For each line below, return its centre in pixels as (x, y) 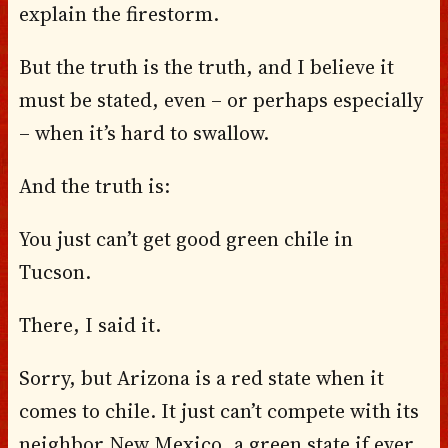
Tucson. (54, 271)
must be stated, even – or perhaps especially (220, 99)
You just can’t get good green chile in (185, 238)
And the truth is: (94, 185)
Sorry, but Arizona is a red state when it (201, 377)
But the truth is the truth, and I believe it (206, 66)
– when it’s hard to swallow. (143, 132)
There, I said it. (89, 324)
